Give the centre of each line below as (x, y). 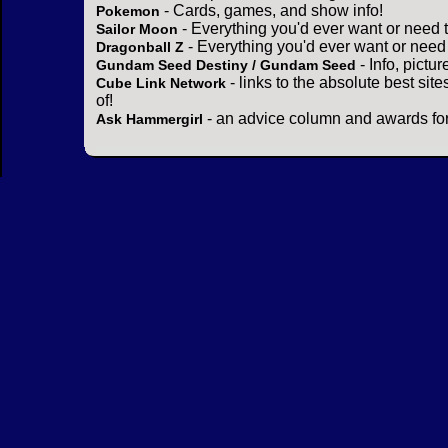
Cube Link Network (161, 83)
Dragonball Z (140, 47)
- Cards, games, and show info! (271, 11)
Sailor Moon (137, 29)
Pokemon (128, 11)
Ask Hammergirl (149, 119)
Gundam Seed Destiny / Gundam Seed (226, 65)
